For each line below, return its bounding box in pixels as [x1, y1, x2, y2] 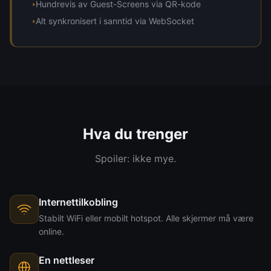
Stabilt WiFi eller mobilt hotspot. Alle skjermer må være [39, 213, 253, 223]
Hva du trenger [83, 125, 188, 143]
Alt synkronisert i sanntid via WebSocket [36, 16, 194, 26]
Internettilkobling [39, 196, 118, 208]
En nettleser [39, 254, 94, 266]
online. [39, 226, 64, 237]
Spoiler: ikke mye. [95, 152, 176, 165]
